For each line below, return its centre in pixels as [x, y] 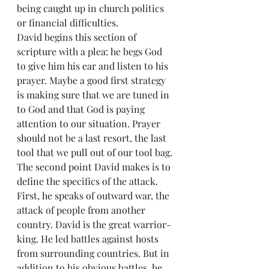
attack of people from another [82, 210]
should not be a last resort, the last [93, 138]
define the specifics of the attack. [89, 181]
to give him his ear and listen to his [94, 65]
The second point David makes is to [95, 166]
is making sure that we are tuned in [94, 94]
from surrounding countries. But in [94, 253]
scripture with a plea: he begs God [91, 51]
